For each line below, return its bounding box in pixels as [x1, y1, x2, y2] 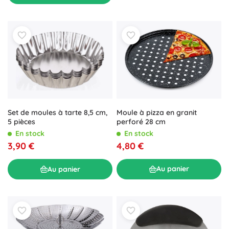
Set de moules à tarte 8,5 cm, [8, 108, 107, 118]
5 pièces [8, 117, 35, 127]
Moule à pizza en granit [117, 107, 197, 117]
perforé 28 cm [117, 117, 166, 126]
